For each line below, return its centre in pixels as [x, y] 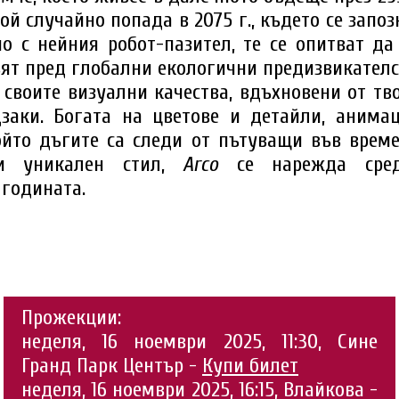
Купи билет [250, 366]
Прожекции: [71, 318]
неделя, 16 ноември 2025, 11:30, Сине [199, 342]
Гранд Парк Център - [112, 366]
